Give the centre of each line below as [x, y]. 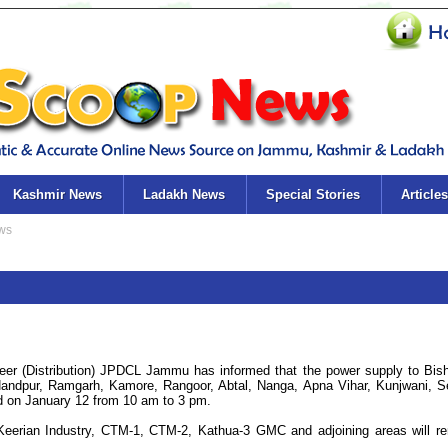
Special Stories [312, 194]
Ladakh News [183, 194]
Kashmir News [57, 194]
